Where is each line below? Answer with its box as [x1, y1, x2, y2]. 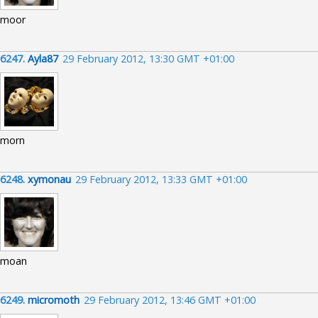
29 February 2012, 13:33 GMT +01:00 [75, 172, 247, 186]
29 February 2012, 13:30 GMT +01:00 [62, 52, 234, 65]
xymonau [28, 172, 71, 186]
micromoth [28, 293, 79, 307]
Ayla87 [28, 52, 58, 65]
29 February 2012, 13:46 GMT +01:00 [84, 293, 256, 307]
